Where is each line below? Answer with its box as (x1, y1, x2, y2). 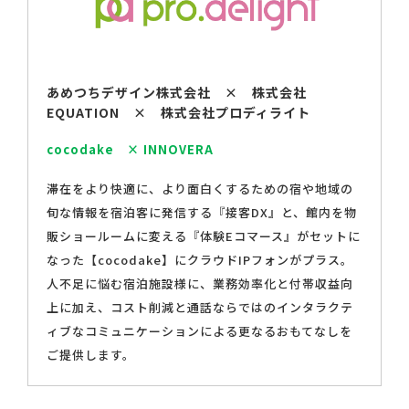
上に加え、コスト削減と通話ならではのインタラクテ (47, 299, 353, 317)
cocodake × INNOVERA (47, 141, 214, 159)
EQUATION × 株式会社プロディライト (47, 103, 310, 122)
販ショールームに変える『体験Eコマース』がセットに (47, 227, 361, 246)
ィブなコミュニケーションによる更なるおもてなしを (47, 322, 352, 341)
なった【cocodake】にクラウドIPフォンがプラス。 (47, 251, 353, 269)
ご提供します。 (47, 346, 135, 364)
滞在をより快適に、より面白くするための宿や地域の (47, 180, 353, 198)
